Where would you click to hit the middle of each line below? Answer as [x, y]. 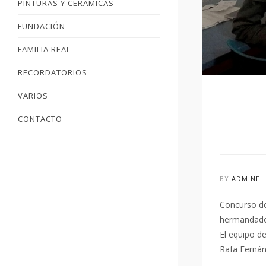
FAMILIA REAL [44, 49]
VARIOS [33, 96]
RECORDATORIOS [53, 72]
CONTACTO [40, 119]
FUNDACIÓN [42, 26]
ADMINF [246, 178]
